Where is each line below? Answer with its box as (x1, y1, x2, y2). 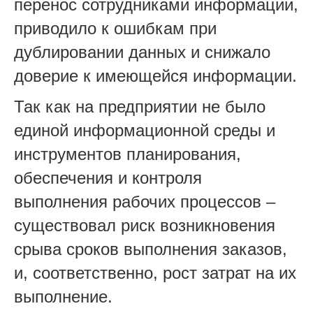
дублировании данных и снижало (14, 42, 270, 61)
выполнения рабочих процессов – (14, 191, 275, 211)
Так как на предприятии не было (14, 96, 265, 116)
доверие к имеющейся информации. (14, 66, 297, 85)
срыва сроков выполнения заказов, (14, 239, 287, 259)
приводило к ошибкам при (14, 18, 217, 38)
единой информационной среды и (14, 120, 275, 140)
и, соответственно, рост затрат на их (14, 263, 296, 282)
